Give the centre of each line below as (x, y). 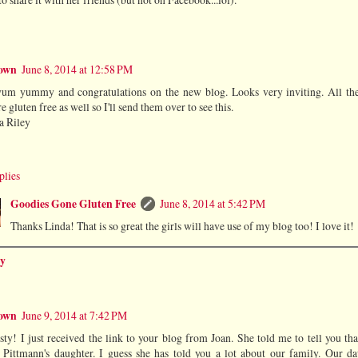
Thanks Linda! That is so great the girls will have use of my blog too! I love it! (182, 226)
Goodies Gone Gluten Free (73, 204)
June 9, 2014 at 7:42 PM (74, 316)
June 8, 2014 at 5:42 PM (212, 204)
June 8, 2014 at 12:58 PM (77, 70)
